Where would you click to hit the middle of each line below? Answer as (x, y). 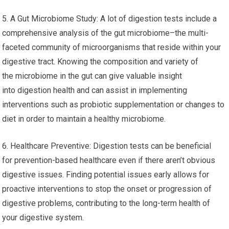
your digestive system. (43, 217)
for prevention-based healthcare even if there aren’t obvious (109, 160)
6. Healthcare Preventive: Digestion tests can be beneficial (107, 146)
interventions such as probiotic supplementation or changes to (113, 105)
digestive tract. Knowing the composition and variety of (100, 62)
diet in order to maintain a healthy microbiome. (84, 119)
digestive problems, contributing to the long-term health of (106, 203)
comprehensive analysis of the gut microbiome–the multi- (106, 33)
